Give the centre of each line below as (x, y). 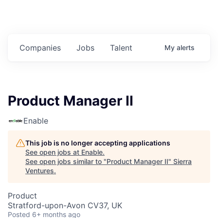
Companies (40, 48)
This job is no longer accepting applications (98, 143)
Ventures (40, 171)
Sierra (182, 162)
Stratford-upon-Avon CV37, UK (65, 206)
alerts (186, 48)
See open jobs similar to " (66, 162)
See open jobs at (53, 152)
